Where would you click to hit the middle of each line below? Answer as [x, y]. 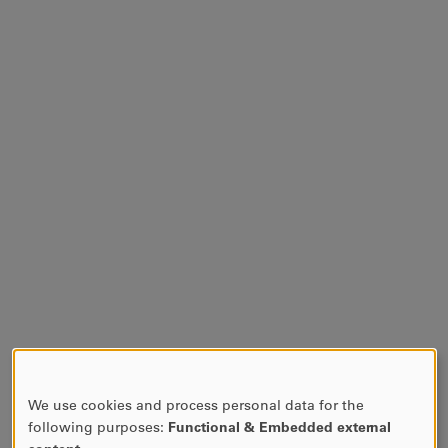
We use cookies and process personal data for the [195, 405]
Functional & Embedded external [279, 427]
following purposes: [97, 427]
